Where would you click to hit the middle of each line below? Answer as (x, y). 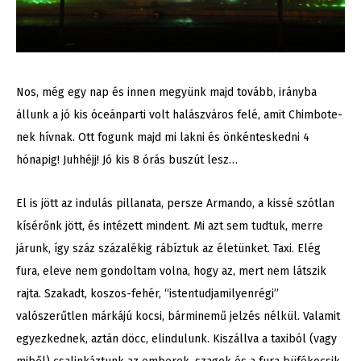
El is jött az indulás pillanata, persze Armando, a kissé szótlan (175, 203)
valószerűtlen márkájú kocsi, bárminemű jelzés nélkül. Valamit (178, 316)
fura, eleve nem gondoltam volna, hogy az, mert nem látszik (171, 271)
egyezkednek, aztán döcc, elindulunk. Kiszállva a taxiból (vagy (176, 338)
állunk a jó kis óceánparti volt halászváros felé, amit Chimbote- (179, 114)
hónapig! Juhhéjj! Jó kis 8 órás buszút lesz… (127, 160)
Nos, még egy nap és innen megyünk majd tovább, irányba (166, 92)
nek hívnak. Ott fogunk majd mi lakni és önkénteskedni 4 (163, 137)
